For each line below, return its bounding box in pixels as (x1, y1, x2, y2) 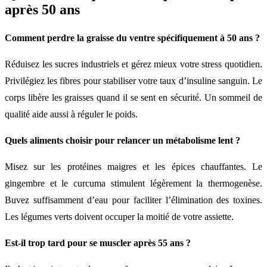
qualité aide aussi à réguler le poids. (5, 108, 138, 119)
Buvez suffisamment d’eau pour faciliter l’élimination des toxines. (5, 194, 262, 205)
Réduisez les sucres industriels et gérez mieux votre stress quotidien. (5, 58, 262, 69)
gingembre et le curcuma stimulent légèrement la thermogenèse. (5, 178, 262, 188)
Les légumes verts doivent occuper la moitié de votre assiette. (5, 211, 234, 222)
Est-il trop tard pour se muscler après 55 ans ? (5, 237, 191, 248)
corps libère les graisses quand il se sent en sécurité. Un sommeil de (5, 92, 262, 103)
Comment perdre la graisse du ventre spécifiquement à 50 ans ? (5, 32, 260, 43)
